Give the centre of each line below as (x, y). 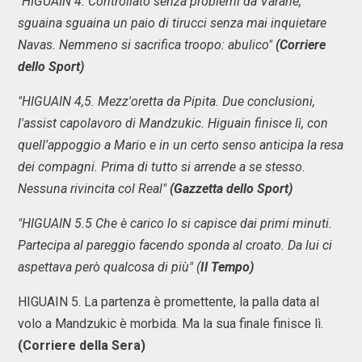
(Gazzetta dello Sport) (231, 189)
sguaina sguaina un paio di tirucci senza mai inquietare (172, 23)
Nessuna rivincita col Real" (94, 189)
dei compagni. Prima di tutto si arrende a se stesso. (162, 167)
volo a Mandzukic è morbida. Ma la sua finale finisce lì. (170, 324)
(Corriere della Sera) (82, 345)
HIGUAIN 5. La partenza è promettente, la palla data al (168, 302)
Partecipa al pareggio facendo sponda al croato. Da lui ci (175, 245)
